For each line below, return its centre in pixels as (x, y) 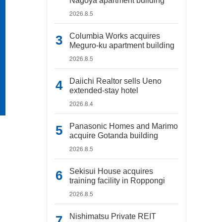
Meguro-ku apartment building (122, 45)
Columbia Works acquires (115, 36)
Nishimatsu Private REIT (113, 216)
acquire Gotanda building (114, 136)
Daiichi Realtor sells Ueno (115, 81)
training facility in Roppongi (117, 181)
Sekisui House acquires (111, 171)
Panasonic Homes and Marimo (124, 126)
